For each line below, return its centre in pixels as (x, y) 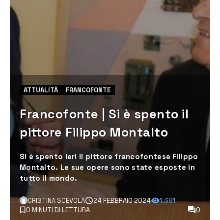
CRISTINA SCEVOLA (56, 200)
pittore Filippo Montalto (94, 132)
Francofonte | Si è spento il (104, 114)
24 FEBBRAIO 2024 (122, 200)
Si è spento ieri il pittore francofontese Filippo (109, 156)
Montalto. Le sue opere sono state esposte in (107, 167)
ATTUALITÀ (41, 90)
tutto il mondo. (49, 178)
